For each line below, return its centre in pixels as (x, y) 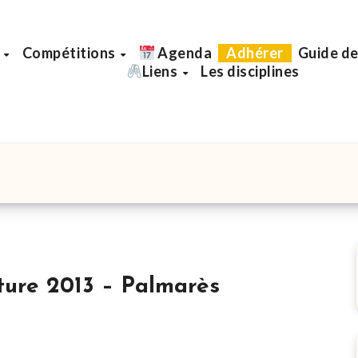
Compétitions (70, 52)
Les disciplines (250, 71)
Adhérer (255, 52)
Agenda (183, 52)
